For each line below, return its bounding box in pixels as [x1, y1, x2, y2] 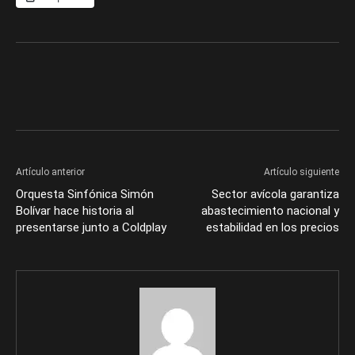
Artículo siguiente [264, 166, 339, 177]
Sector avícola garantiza [212, 187, 339, 201]
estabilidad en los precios [206, 220, 339, 235]
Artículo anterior [16, 166, 85, 177]
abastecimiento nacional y [201, 204, 339, 218]
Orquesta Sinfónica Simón [16, 187, 154, 201]
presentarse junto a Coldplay [16, 220, 166, 235]
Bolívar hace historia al [16, 204, 134, 218]
